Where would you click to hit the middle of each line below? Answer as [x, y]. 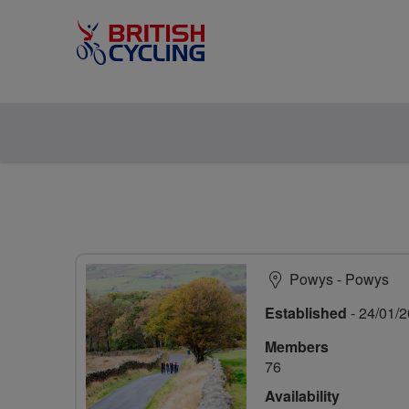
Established [306, 313]
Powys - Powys [339, 279]
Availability [302, 396]
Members [297, 346]
